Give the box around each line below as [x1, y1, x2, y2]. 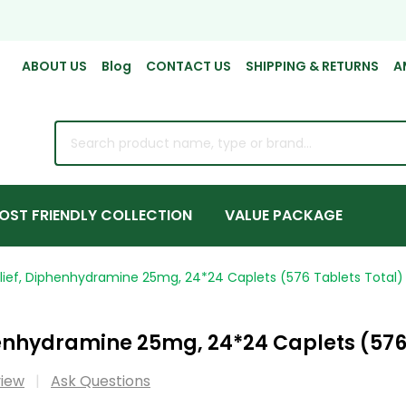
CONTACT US [146, 57, 231, 75]
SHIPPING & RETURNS [246, 57, 379, 75]
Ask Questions [51, 370, 150, 391]
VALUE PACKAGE [225, 204, 343, 226]
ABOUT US [22, 57, 87, 75]
